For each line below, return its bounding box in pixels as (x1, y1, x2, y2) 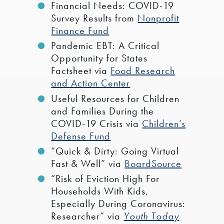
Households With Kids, (51, 184, 149, 198)
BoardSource (124, 156, 182, 170)
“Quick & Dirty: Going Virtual (51, 144, 179, 157)
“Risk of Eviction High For (51, 172, 160, 185)
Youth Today (123, 209, 179, 223)
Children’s (142, 116, 186, 130)
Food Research (110, 64, 175, 77)
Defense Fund (51, 129, 111, 142)
